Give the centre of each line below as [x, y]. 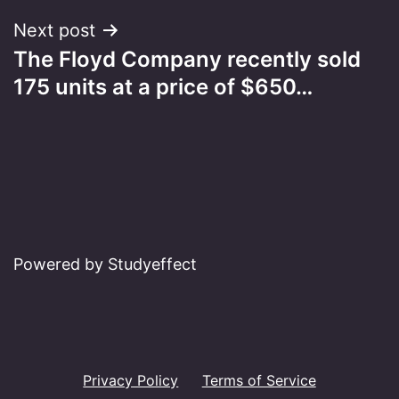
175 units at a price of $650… [163, 86]
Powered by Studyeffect [105, 265]
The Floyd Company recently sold [187, 59]
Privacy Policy [131, 380]
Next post [54, 30]
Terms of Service [259, 380]
